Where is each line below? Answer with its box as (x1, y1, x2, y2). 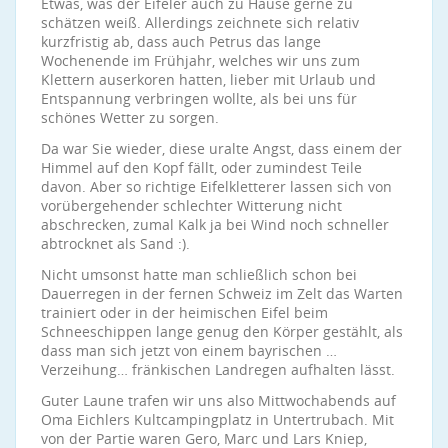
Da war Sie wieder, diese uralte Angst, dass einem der (41, 139, 402, 158)
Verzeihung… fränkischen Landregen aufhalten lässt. (41, 360, 395, 379)
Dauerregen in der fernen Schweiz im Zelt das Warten (41, 284, 403, 303)
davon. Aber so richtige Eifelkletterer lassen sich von (41, 177, 392, 196)
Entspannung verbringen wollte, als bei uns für (41, 89, 357, 108)
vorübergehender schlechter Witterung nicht (41, 196, 342, 215)
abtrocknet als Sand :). (41, 234, 190, 253)
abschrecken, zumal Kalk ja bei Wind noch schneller (41, 215, 389, 234)
